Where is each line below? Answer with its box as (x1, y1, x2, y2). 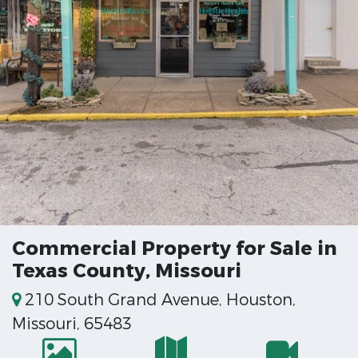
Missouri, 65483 (12, 313, 132, 335)
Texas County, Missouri (12, 258, 241, 284)
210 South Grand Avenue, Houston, (21, 289, 296, 311)
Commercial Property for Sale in (12, 236, 337, 261)
